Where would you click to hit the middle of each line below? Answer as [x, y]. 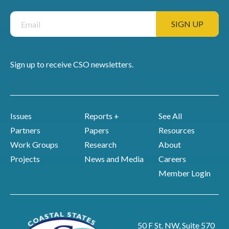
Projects [25, 159]
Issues [21, 116]
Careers [172, 159]
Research [100, 144]
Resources [176, 130]
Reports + [101, 116]
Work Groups [34, 144]
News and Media [114, 159]
